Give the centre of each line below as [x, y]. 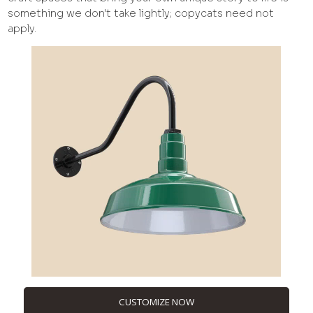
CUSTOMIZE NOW [156, 302]
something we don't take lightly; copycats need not [141, 14]
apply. [22, 29]
